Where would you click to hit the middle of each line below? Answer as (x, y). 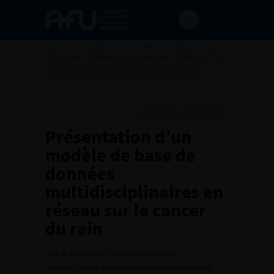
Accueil (57, 47)
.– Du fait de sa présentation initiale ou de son (142, 267)
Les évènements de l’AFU (116, 47)
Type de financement (76, 253)
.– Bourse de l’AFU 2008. (143, 253)
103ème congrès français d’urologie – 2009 (158, 57)
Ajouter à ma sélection (189, 110)
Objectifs (58, 267)
